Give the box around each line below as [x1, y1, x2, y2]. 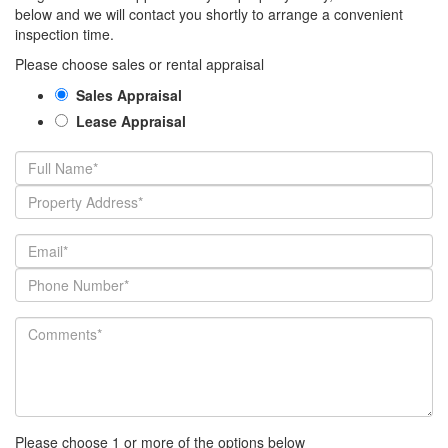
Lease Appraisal [72, 111, 186, 132]
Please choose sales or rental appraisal [15, 54, 264, 75]
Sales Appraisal [72, 85, 182, 106]
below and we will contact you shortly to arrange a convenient [15, 4, 403, 25]
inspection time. [15, 24, 118, 45]
